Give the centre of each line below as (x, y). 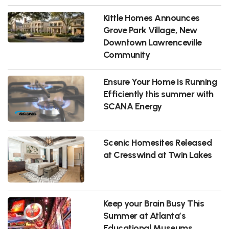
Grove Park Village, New (150, 30)
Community (127, 54)
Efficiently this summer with (158, 94)
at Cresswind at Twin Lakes (157, 154)
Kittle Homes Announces (151, 17)
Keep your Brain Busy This (154, 203)
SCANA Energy (132, 106)
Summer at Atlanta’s (144, 215)
